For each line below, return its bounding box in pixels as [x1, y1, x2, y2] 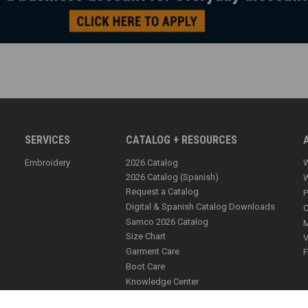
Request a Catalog [126, 186, 199, 197]
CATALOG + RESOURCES [126, 133, 238, 147]
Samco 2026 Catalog [126, 217, 209, 228]
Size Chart [126, 231, 166, 242]
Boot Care [126, 261, 166, 272]
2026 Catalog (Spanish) [126, 172, 219, 183]
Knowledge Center [126, 276, 199, 287]
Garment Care [126, 246, 180, 257]
